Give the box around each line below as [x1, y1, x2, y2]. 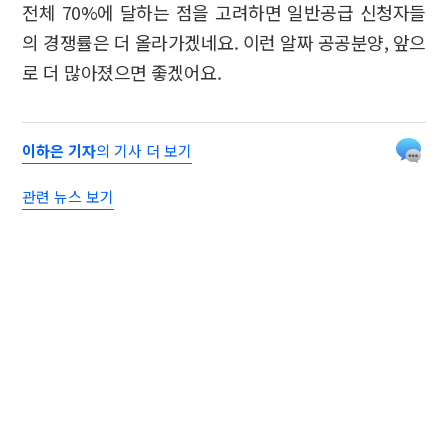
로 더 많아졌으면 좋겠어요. [22, 59, 222, 86]
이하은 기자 [22, 140, 97, 162]
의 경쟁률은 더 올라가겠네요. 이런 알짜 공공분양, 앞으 [22, 29, 426, 56]
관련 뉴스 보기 [22, 186, 115, 208]
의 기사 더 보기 [96, 140, 193, 162]
